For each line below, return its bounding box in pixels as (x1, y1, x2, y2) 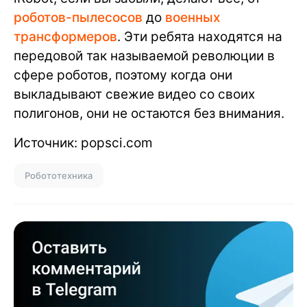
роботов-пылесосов (14, 9, 143, 25)
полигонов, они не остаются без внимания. (14, 105, 284, 121)
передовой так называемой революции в (14, 47, 275, 64)
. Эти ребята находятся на (117, 28, 282, 45)
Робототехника (25, 169, 93, 181)
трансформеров (14, 28, 117, 45)
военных (165, 9, 220, 25)
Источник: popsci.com (14, 134, 153, 151)
